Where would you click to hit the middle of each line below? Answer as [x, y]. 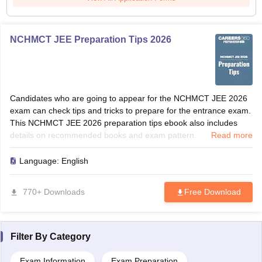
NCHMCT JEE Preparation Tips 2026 [90, 39]
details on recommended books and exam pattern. [103, 135]
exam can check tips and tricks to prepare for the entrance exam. [130, 111]
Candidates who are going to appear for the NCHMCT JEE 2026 [128, 98]
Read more [232, 135]
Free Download [212, 192]
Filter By [30, 237]
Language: [40, 161]
